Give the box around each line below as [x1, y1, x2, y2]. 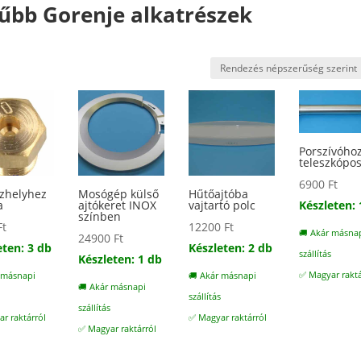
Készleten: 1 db [78, 251, 163, 268]
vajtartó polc [189, 197, 256, 214]
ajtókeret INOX [78, 197, 157, 214]
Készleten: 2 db [189, 240, 273, 256]
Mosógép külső [78, 186, 160, 202]
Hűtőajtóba [189, 186, 249, 202]
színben [78, 209, 122, 225]
